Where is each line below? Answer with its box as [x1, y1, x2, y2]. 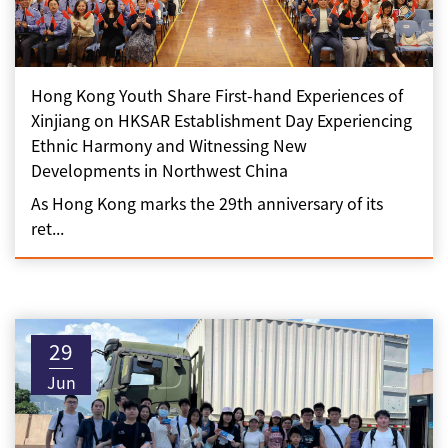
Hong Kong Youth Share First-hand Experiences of [31, 83, 403, 107]
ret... [31, 216, 64, 240]
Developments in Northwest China [31, 158, 288, 182]
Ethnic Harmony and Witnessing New [31, 133, 307, 157]
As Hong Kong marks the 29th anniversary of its [31, 191, 383, 215]
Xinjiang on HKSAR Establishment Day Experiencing [31, 108, 412, 132]
